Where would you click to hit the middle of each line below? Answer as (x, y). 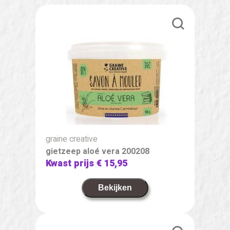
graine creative (72, 139)
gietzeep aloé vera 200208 (98, 151)
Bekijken (115, 187)
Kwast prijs (71, 163)
